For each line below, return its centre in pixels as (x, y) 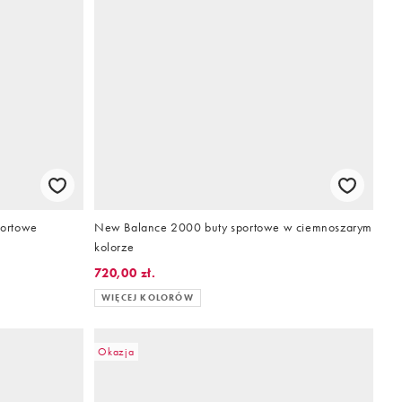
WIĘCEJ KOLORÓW (148, 298)
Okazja (116, 352)
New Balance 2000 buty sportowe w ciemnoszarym (233, 227)
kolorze (114, 247)
